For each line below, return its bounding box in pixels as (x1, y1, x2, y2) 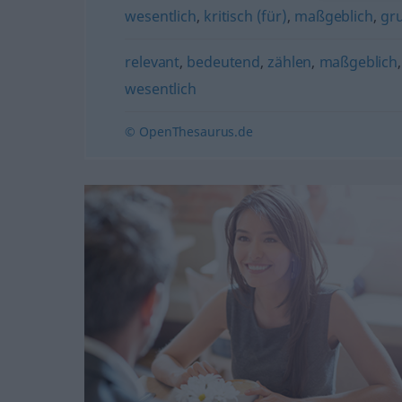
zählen (267, 52, 312, 72)
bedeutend (187, 52, 260, 72)
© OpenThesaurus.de (125, 123, 253, 140)
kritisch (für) (204, 6, 287, 26)
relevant (125, 52, 180, 72)
